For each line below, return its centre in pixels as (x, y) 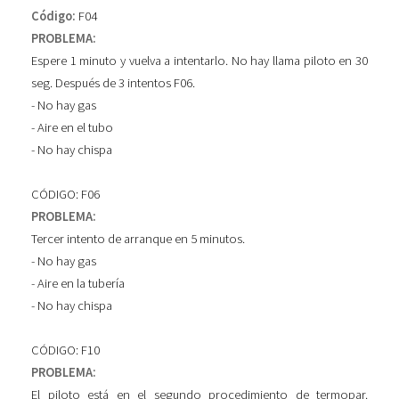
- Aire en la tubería (78, 283)
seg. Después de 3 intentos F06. (113, 82)
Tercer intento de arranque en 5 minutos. (138, 238)
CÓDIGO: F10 (65, 350)
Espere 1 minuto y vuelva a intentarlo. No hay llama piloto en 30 (199, 60)
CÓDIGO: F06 (65, 194)
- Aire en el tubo (72, 127)
